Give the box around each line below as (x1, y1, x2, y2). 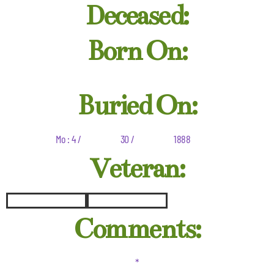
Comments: (73, 213, 201, 246)
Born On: (87, 35, 187, 68)
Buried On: (78, 89, 196, 122)
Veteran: (90, 152, 184, 185)
